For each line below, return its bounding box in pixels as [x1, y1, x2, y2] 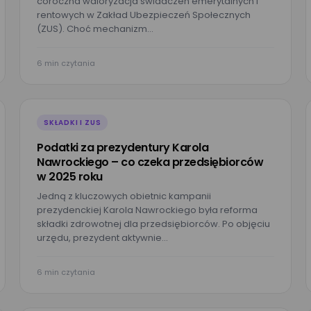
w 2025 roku [37, 169, 103, 185]
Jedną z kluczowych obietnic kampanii [37, 190, 211, 203]
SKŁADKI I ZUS [44, 117, 101, 128]
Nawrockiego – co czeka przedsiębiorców [37, 154, 263, 170]
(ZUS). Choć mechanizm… [37, 22, 153, 35]
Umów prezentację [42, 264, 269, 300]
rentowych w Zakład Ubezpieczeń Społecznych [37, 8, 251, 22]
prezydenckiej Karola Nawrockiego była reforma [37, 203, 258, 217]
